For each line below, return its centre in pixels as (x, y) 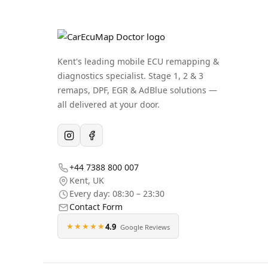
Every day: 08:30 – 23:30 (117, 194)
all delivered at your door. (109, 104)
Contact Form (96, 207)
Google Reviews (144, 227)
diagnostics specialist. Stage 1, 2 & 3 (130, 76)
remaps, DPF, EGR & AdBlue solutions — (137, 90)
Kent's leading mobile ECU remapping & (138, 61)
